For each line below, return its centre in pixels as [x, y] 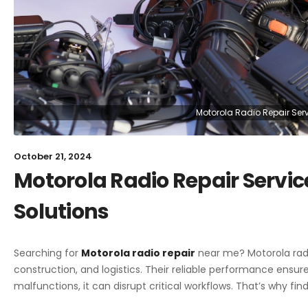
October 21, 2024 [53, 156]
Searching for [47, 253]
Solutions [62, 211]
